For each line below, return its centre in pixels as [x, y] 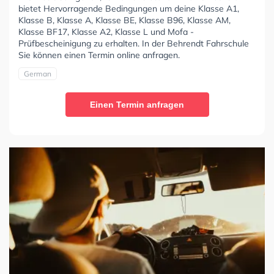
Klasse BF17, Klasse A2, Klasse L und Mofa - [106, 31]
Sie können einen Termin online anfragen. [99, 55]
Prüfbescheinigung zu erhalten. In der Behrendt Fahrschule [134, 43]
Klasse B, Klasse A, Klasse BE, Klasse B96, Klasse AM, [124, 20]
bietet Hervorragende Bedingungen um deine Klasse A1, [129, 8]
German [38, 73]
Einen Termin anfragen [137, 104]
